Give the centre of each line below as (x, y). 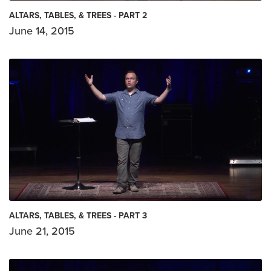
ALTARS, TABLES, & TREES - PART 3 (78, 216)
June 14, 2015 (42, 31)
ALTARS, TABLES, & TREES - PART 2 (78, 16)
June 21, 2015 (42, 231)
